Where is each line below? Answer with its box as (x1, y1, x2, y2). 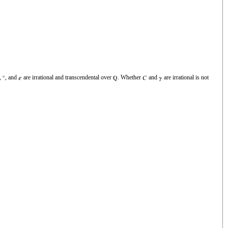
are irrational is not (162, 74, 209, 81)
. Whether (118, 74, 142, 81)
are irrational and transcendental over (23, 74, 113, 81)
